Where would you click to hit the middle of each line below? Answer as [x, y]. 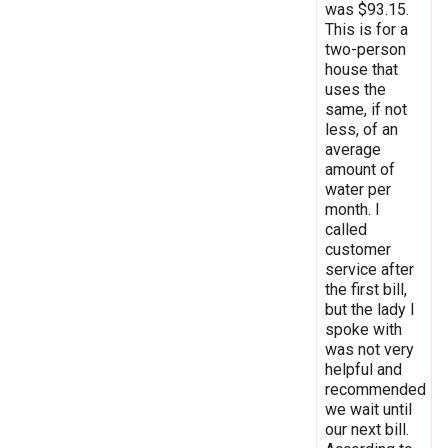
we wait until [368, 409]
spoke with [363, 329]
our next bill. [367, 429]
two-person [365, 49]
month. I [352, 209]
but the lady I [370, 309]
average [353, 149]
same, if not [366, 109]
